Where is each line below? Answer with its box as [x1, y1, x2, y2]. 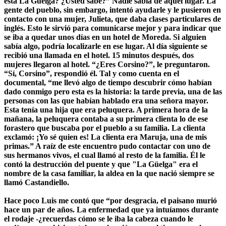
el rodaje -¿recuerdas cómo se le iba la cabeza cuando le [4, 214, 193, 223]
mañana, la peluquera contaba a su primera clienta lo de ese [4, 114, 208, 123]
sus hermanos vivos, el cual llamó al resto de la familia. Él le [4, 150, 205, 159]
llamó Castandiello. [4, 178, 69, 187]
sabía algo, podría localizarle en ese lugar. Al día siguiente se [4, 41, 207, 50]
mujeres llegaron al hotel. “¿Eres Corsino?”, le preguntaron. [4, 60, 210, 69]
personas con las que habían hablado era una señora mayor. [4, 96, 208, 105]
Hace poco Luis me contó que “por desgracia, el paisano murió [4, 196, 217, 205]
